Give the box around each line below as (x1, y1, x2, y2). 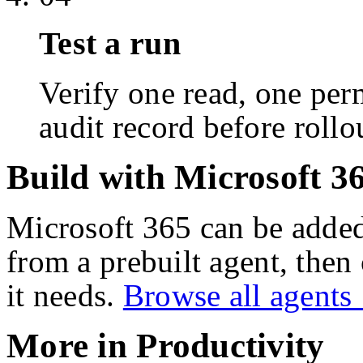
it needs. (6, 277, 115, 313)
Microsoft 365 (6, 209, 192, 245)
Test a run (39, 25, 181, 62)
